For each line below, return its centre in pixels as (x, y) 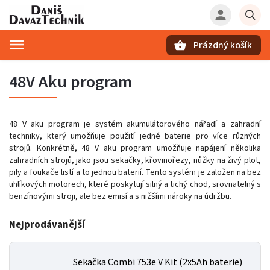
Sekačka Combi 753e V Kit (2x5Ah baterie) (158, 262)
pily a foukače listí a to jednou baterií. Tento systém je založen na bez (135, 172)
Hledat (69, 66)
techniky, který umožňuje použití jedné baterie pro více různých (135, 136)
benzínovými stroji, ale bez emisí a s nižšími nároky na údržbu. (121, 196)
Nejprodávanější (47, 225)
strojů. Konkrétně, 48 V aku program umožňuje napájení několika (135, 148)
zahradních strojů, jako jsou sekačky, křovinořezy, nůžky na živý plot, (135, 160)
